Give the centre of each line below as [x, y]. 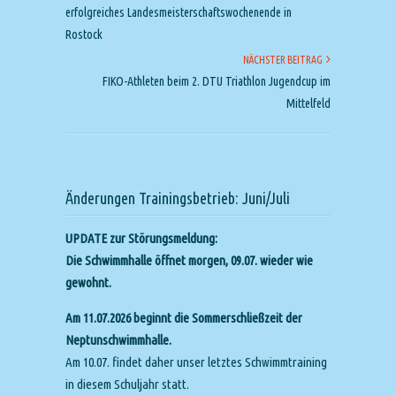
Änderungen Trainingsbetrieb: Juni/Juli [178, 198]
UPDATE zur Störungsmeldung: [141, 238]
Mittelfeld [308, 103]
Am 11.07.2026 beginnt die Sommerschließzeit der [184, 318]
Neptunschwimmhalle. [118, 340]
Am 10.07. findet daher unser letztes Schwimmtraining [196, 362]
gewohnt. [88, 282]
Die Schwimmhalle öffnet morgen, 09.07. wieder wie [189, 260]
